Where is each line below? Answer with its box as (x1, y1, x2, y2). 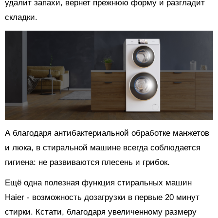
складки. (5, 13, 37, 22)
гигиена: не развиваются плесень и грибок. (5, 157, 170, 167)
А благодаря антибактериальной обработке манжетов (5, 128, 209, 138)
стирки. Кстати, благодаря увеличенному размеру (5, 207, 197, 217)
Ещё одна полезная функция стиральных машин (5, 178, 192, 187)
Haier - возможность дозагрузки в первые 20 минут (5, 192, 200, 202)
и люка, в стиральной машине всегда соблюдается (5, 143, 200, 152)
